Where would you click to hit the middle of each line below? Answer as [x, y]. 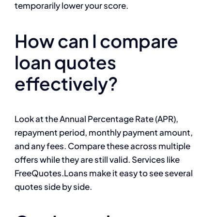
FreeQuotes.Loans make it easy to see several [104, 173]
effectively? [66, 84]
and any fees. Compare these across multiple [102, 146]
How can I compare [96, 41]
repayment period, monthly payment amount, [104, 132]
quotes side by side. [53, 187]
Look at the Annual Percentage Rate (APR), [96, 119]
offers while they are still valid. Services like [97, 160]
